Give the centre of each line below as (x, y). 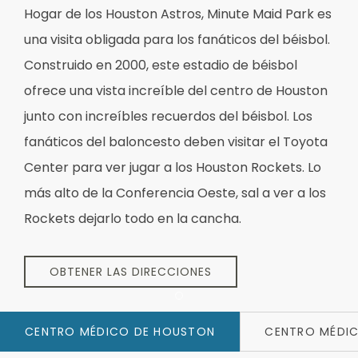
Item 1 (201, 305)
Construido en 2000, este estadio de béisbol (161, 65)
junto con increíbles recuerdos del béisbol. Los (168, 116)
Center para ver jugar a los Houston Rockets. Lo (173, 167)
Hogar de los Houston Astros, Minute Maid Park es (178, 14)
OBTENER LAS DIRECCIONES (131, 272)
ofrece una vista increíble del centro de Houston (176, 91)
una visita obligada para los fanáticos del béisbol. (177, 40)
